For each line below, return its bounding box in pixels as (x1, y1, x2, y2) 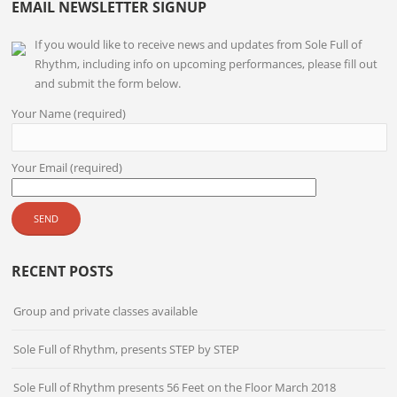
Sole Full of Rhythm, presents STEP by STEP (13, 341, 240, 358)
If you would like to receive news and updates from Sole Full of (35, 36, 362, 53)
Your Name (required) (12, 105, 127, 122)
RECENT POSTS (12, 261, 114, 282)
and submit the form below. (35, 75, 182, 92)
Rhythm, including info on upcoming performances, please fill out (35, 56, 378, 73)
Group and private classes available (13, 303, 198, 320)
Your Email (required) (12, 160, 123, 176)
